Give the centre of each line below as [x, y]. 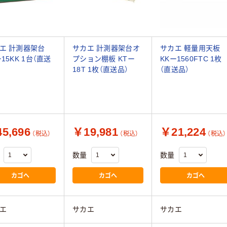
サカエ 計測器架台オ [106, 48]
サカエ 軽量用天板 [190, 48]
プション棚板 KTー [104, 59]
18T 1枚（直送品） [101, 70]
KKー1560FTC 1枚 [191, 59]
